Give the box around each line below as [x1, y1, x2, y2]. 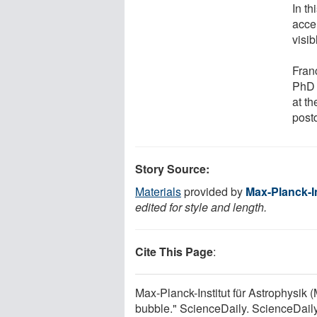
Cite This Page [135, 243, 213, 260]
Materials [135, 183, 181, 200]
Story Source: [135, 160, 209, 177]
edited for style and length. [135, 198, 267, 215]
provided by [181, 183, 246, 200]
